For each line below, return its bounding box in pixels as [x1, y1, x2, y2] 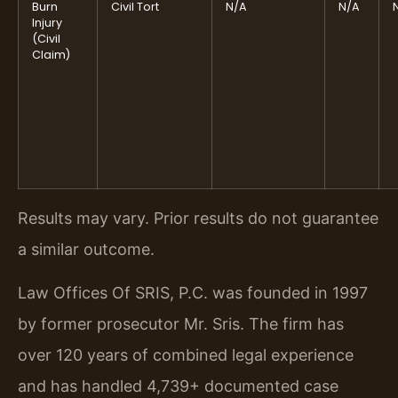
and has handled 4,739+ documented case [18, 377, 338, 396]
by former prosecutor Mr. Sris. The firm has [18, 314, 344, 334]
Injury [32, 14, 62, 30]
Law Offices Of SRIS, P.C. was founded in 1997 [18, 283, 368, 303]
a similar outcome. [18, 239, 155, 259]
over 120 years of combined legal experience [18, 346, 354, 365]
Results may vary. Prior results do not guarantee [18, 208, 378, 227]
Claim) [32, 46, 70, 62]
